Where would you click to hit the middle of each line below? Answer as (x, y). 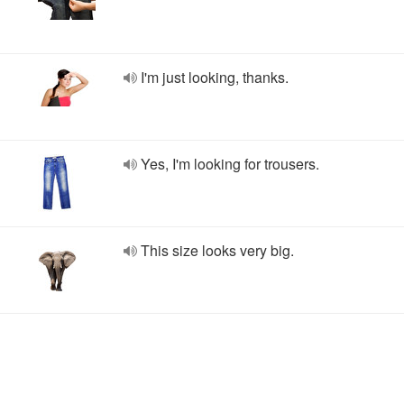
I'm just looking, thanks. (215, 77)
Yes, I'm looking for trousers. (230, 164)
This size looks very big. (217, 250)
